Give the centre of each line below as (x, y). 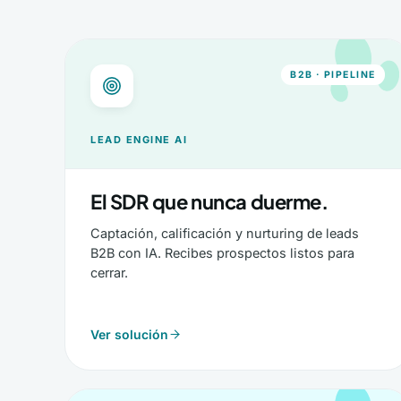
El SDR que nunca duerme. (209, 201)
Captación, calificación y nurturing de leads (225, 233)
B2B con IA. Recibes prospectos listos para (222, 253)
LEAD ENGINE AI (139, 140)
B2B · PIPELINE (333, 75)
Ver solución (129, 334)
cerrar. (109, 273)
